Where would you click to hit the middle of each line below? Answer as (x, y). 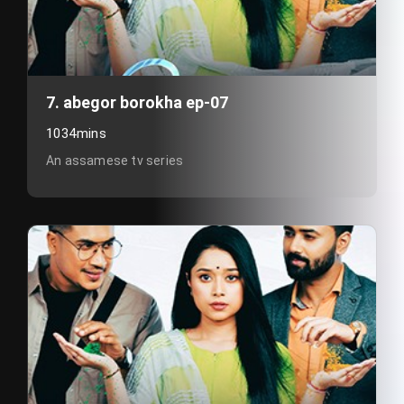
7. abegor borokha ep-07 (137, 102)
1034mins (77, 133)
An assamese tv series (115, 161)
